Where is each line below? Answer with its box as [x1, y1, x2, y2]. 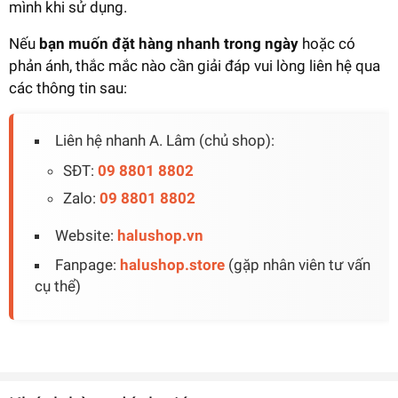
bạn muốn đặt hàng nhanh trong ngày [39, 34, 298, 52]
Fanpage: [55, 255, 120, 274]
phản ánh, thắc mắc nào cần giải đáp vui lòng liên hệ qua [9, 56, 380, 75]
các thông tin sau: [9, 78, 127, 97]
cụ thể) [35, 276, 81, 295]
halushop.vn [117, 226, 203, 244]
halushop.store [120, 255, 225, 274]
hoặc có [298, 34, 355, 52]
